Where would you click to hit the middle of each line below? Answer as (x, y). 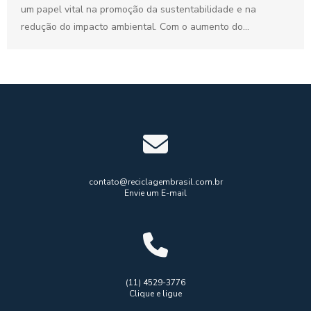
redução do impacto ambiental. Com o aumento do (132, 26)
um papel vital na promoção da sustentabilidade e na (138, 9)
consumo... (44, 44)
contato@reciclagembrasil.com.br (155, 182)
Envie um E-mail (155, 193)
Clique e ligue (155, 293)
